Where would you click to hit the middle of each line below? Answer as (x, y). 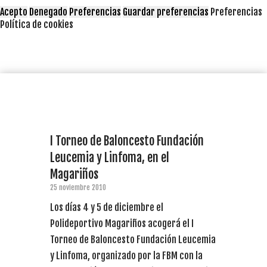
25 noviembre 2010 (78, 187)
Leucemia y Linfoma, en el (110, 157)
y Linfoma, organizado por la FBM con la (126, 255)
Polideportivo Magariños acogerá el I (122, 223)
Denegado (48, 12)
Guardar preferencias (166, 12)
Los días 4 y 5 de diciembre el (107, 207)
